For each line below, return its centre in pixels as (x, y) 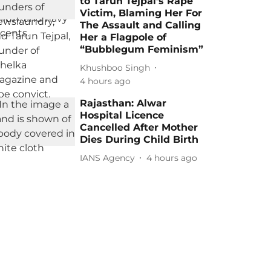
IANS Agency (108, 158)
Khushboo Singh (115, 67)
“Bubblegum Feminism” (142, 49)
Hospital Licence (122, 115)
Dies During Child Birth (139, 139)
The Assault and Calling (141, 25)
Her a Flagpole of (123, 37)
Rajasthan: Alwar (123, 103)
